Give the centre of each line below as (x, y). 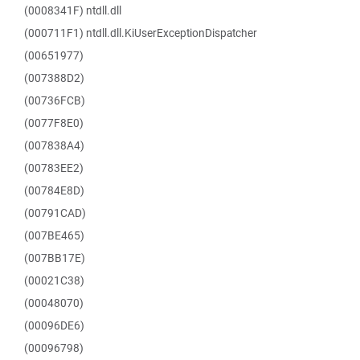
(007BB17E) (55, 258)
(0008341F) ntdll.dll (73, 10)
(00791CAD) (55, 213)
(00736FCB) (55, 100)
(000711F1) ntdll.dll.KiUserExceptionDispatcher (141, 33)
